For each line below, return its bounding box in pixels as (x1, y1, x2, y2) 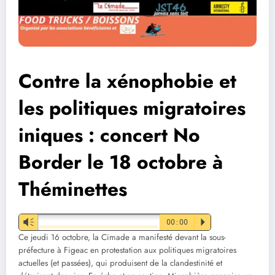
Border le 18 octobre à (18, 147, 223, 176)
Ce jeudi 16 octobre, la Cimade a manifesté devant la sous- (18, 231, 226, 243)
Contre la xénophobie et (18, 66, 236, 95)
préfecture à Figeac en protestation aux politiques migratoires (18, 244, 236, 256)
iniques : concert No (18, 120, 200, 149)
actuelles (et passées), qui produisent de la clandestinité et (18, 257, 222, 269)
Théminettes (18, 174, 127, 203)
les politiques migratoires (18, 93, 246, 122)
